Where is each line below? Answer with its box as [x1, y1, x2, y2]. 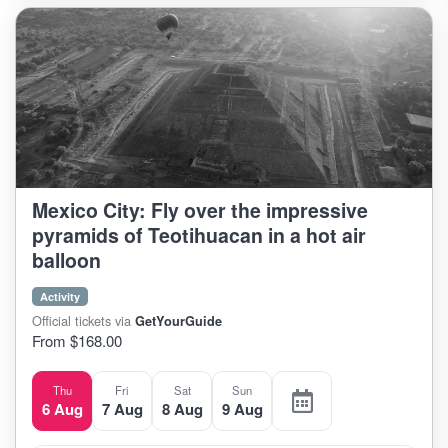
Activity [40, 289, 80, 304]
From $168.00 [32, 330, 122, 351]
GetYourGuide [135, 312, 222, 330]
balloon [32, 246, 101, 274]
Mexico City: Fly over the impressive [32, 196, 368, 224]
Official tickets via [32, 311, 135, 330]
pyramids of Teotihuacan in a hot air [32, 221, 366, 249]
